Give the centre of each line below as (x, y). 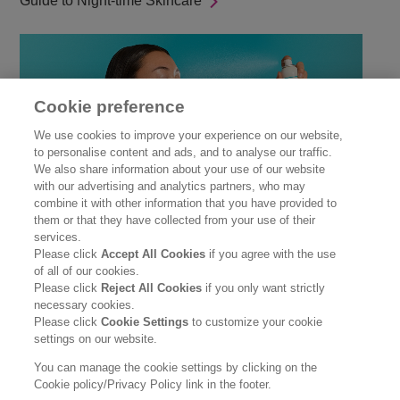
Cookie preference (110, 107)
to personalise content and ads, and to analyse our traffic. (183, 152)
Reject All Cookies (152, 288)
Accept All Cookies (154, 254)
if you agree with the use (271, 254)
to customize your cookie (258, 322)
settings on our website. (96, 339)
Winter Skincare (70, 227)
